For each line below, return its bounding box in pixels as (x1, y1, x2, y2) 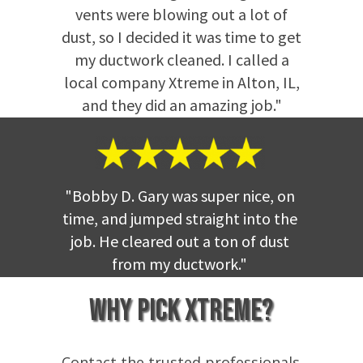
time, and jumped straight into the (62, 208, 297, 228)
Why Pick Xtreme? (88, 293, 273, 329)
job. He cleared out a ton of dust (70, 231, 289, 251)
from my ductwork (112, 254, 238, 274)
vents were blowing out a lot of (75, 4, 288, 24)
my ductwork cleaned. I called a (74, 49, 289, 70)
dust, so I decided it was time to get (62, 27, 301, 47)
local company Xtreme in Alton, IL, (63, 72, 300, 92)
